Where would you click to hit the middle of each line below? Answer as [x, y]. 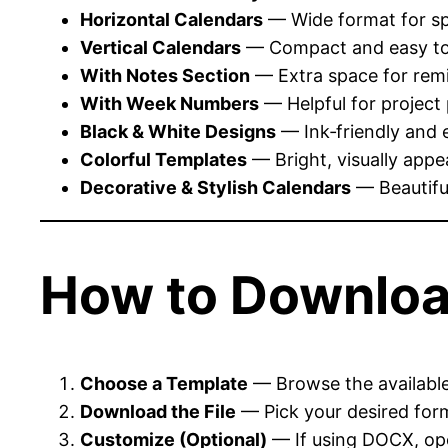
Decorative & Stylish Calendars [215, 187]
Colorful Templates [163, 159]
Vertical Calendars [160, 47]
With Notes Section [165, 75]
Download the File [158, 412]
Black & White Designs [178, 131]
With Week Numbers [169, 103]
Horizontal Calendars [171, 19]
